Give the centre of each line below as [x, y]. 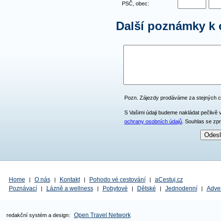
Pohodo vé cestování [117, 180]
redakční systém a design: [39, 215]
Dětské [146, 188]
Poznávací [23, 188]
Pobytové [115, 188]
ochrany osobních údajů [153, 121]
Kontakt [70, 180]
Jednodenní [181, 188]
